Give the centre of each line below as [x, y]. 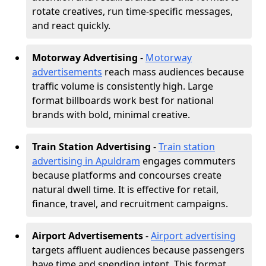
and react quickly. [71, 26]
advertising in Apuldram [86, 161]
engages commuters [188, 161]
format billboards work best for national [123, 100]
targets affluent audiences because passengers [138, 250]
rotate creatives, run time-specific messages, [132, 11]
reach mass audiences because [173, 72]
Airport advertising [193, 236]
